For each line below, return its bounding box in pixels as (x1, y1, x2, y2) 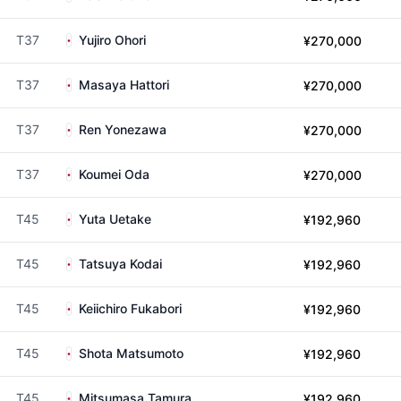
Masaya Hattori (79, 77, 169, 92)
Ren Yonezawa (79, 122, 166, 137)
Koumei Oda (79, 166, 149, 182)
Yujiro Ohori (79, 32, 146, 47)
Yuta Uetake (79, 211, 151, 226)
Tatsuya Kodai (79, 256, 162, 271)
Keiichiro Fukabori (79, 301, 182, 316)
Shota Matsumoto (79, 346, 183, 361)
